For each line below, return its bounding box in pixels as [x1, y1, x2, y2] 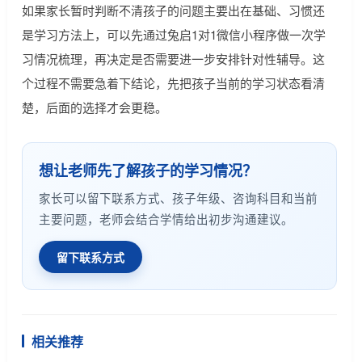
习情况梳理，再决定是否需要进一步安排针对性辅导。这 [21, 50, 325, 68]
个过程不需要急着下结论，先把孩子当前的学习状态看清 [21, 74, 325, 92]
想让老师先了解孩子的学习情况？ [38, 160, 257, 182]
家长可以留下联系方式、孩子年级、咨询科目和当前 [38, 189, 318, 207]
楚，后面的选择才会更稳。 [21, 99, 167, 116]
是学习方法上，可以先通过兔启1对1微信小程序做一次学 [21, 26, 326, 44]
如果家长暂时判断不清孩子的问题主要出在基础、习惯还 [21, 2, 325, 19]
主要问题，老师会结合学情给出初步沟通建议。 [38, 210, 293, 228]
